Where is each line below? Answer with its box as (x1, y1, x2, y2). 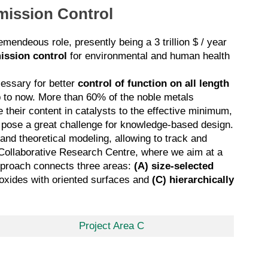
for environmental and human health (67, 50, 230, 62)
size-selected (151, 160, 214, 172)
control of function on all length (78, 77, 229, 89)
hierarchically (169, 173, 234, 185)
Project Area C (78, 220, 144, 232)
